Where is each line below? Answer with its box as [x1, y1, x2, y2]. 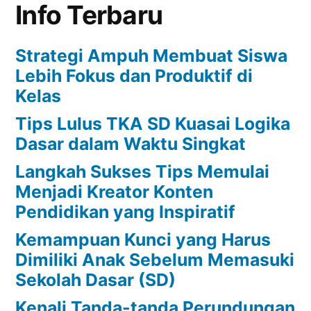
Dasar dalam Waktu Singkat [15, 133, 246, 154]
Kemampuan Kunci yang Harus [15, 228, 271, 250]
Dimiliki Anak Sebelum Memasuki [15, 249, 294, 270]
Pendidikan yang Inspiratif [15, 201, 235, 222]
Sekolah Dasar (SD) [15, 269, 176, 290]
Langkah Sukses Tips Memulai [15, 160, 269, 182]
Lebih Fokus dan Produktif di [15, 65, 253, 86]
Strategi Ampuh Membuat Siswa [15, 44, 287, 66]
